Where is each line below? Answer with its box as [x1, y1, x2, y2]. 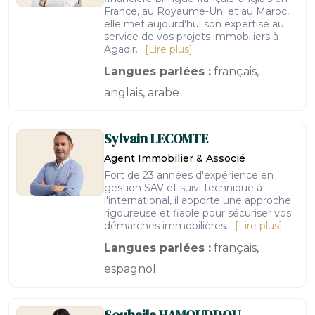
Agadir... [104, 43, 145, 56]
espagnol [104, 262, 156, 276]
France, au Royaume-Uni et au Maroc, [104, 5, 289, 18]
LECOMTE [150, 129, 208, 148]
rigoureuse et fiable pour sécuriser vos [104, 207, 291, 219]
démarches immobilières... [104, 219, 235, 232]
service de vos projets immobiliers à [104, 30, 278, 43]
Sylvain [104, 129, 150, 148]
